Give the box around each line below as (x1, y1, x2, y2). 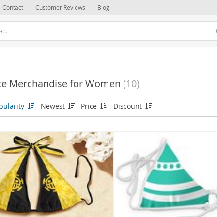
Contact (2, 3, 23, 11)
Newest (40, 101, 67, 110)
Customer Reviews (35, 3, 85, 11)
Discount (113, 101, 144, 110)
